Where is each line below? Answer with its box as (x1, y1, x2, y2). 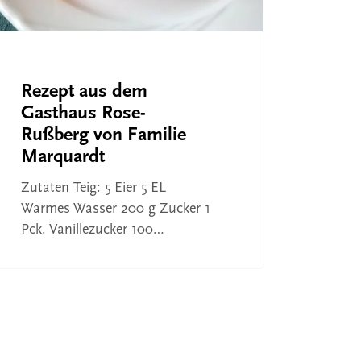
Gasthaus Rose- (20, 103, 146, 123)
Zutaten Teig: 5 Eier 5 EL (20, 180, 166, 196)
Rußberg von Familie (20, 125, 186, 145)
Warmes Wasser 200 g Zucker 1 (20, 201, 210, 217)
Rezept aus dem (20, 81, 147, 102)
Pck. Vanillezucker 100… (20, 222, 164, 238)
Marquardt (20, 147, 105, 167)
